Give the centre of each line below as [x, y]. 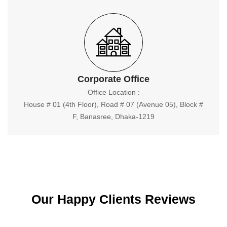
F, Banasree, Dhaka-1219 [113, 116]
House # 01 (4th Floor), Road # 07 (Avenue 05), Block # [113, 104]
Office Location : [113, 92]
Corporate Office [113, 79]
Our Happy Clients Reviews [113, 199]
